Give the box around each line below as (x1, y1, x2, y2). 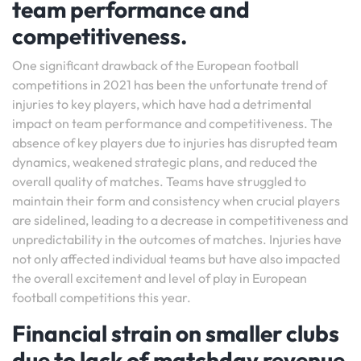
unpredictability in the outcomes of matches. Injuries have (12, 231, 342, 247)
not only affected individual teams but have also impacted (12, 251, 340, 267)
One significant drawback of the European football (12, 57, 299, 73)
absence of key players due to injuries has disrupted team (12, 135, 338, 151)
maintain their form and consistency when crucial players (12, 193, 340, 209)
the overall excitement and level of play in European (12, 270, 307, 286)
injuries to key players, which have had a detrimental (12, 96, 312, 112)
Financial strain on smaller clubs (12, 319, 339, 347)
